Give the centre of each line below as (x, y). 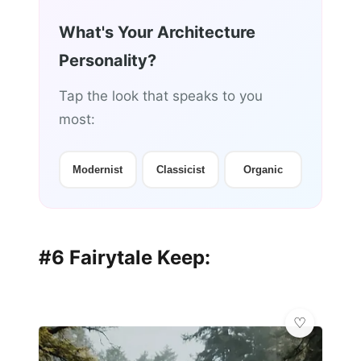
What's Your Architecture (157, 33)
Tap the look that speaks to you (161, 96)
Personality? (108, 61)
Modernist (98, 170)
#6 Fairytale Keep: (124, 258)
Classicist (180, 170)
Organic (263, 170)
